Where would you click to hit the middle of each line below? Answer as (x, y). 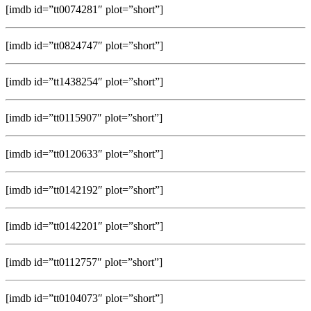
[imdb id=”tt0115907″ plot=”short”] (84, 117)
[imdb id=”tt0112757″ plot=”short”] (84, 262)
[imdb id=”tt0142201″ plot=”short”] (84, 226)
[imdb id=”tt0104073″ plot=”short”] (84, 298)
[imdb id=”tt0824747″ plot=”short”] (84, 45)
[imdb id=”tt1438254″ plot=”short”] (84, 81)
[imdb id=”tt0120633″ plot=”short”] (84, 153)
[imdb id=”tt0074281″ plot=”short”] (84, 9)
